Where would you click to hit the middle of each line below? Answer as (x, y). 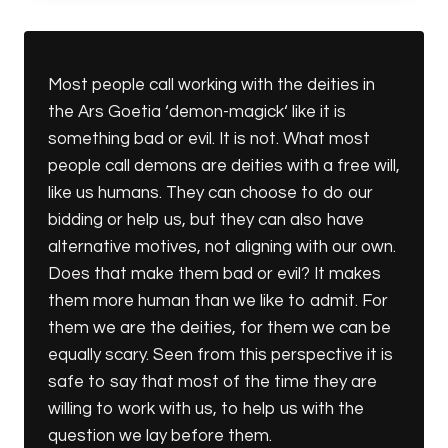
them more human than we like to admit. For (218, 301)
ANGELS (158, 12)
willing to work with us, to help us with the (206, 409)
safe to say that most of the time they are (212, 382)
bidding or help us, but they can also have (206, 220)
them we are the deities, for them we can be (219, 328)
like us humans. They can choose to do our (210, 193)
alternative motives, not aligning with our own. (222, 247)
